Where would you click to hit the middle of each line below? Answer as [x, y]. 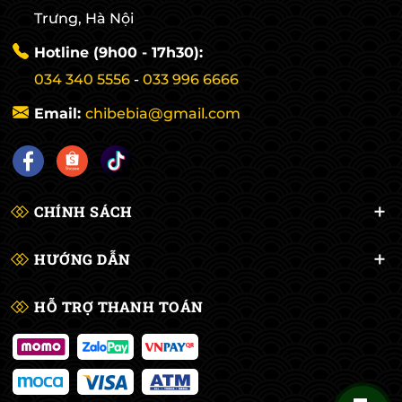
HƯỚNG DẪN [83, 259]
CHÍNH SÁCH [83, 212]
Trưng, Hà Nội [84, 19]
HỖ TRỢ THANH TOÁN [119, 307]
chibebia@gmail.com [163, 114]
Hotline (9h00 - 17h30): [118, 53]
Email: [60, 114]
